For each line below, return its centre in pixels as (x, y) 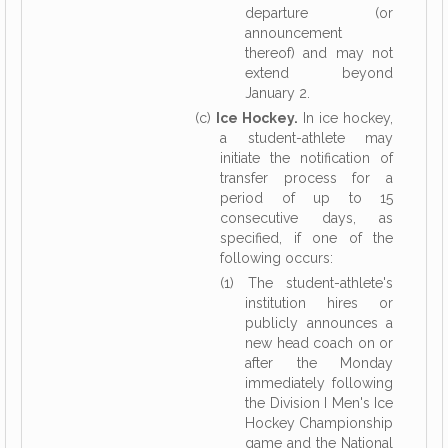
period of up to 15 (306, 198)
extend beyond (319, 73)
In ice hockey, (345, 118)
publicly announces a (319, 323)
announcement (293, 33)
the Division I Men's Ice (319, 403)
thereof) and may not (319, 53)
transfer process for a (306, 178)
